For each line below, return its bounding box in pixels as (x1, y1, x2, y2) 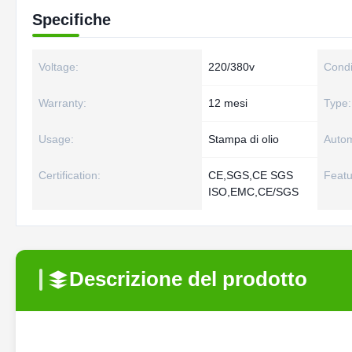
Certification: (38, 169, 101, 181)
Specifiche (32, 11, 111, 28)
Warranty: (38, 97, 86, 109)
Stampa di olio (208, 133, 279, 145)
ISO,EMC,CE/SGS (208, 185, 299, 198)
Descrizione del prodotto (69, 267, 307, 291)
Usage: (38, 133, 74, 145)
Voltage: (38, 60, 79, 73)
